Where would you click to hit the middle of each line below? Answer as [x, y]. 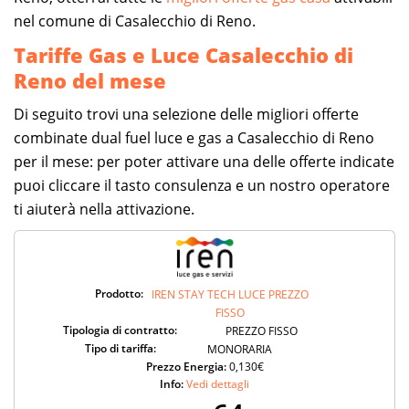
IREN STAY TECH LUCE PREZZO [230, 294]
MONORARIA [240, 349]
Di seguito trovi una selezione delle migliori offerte [186, 114]
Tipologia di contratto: [121, 330]
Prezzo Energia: [187, 366]
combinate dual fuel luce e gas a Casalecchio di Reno [194, 137]
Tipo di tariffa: [120, 348]
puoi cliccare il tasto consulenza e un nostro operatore [202, 185]
